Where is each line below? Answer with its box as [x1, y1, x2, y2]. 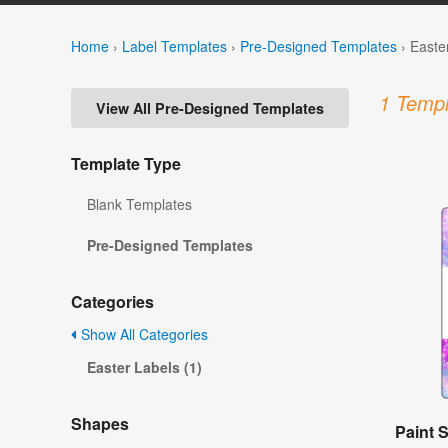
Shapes [71, 412, 129, 436]
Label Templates [122, 35, 227, 56]
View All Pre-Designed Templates [96, 98, 324, 119]
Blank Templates [87, 194, 192, 215]
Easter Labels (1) [87, 357, 202, 378]
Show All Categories [77, 324, 208, 345]
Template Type [71, 152, 181, 176]
